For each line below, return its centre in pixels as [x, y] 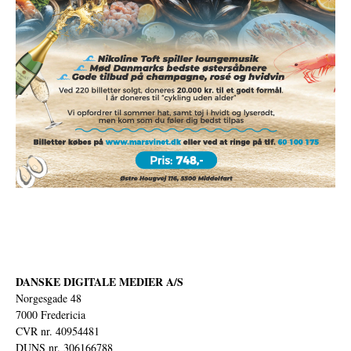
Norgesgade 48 [49, 299]
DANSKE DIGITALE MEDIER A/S [100, 282]
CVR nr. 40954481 [58, 331]
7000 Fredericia [51, 315]
